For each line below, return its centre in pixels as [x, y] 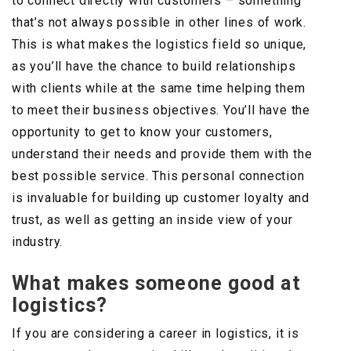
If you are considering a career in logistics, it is [156, 334]
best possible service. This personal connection [158, 176]
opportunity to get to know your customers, [142, 132]
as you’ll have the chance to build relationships [154, 67]
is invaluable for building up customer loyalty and [161, 198]
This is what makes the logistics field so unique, [159, 45]
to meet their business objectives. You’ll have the [161, 110]
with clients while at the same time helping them [159, 89]
